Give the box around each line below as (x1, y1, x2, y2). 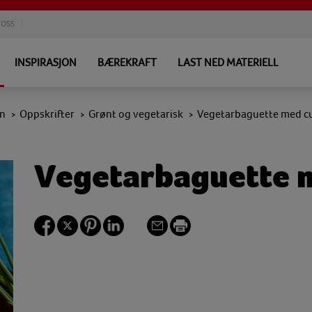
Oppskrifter (19, 108, 75, 120)
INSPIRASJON (15, 56, 77, 69)
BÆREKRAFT (97, 56, 157, 69)
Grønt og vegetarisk (88, 108, 183, 120)
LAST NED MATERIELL (178, 56, 279, 69)
